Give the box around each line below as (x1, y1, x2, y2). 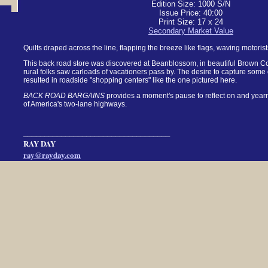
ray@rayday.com (23, 149, 81, 160)
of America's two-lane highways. (23, 100, 127, 108)
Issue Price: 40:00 (159, 8, 223, 17)
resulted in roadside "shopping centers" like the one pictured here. (23, 76, 237, 84)
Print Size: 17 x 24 (159, 17, 223, 26)
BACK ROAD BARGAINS (23, 92, 105, 100)
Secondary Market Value (148, 26, 233, 35)
